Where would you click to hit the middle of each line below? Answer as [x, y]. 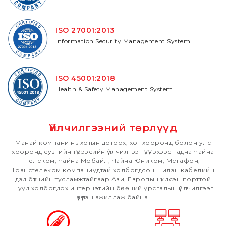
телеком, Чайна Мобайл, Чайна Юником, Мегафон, [113, 161]
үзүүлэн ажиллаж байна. [113, 197]
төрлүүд [151, 128]
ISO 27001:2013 [85, 30]
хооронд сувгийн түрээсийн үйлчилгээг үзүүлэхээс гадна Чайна [113, 152]
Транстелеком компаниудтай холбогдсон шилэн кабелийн [113, 170]
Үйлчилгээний [87, 128]
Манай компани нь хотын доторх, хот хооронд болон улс [113, 143]
